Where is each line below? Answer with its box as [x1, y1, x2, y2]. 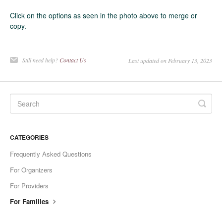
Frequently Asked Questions [10, 149, 92, 159]
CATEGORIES [10, 133, 49, 142]
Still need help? [22, 56, 59, 64]
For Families [10, 197, 51, 207]
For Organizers [10, 165, 53, 175]
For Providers [10, 181, 49, 191]
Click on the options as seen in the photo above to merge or [10, 10, 197, 21]
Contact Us [59, 56, 86, 64]
